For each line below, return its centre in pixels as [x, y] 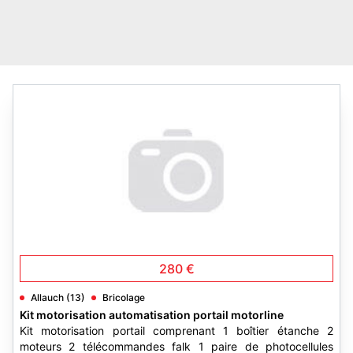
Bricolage [124, 297]
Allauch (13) [58, 297]
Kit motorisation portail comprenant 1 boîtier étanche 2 [176, 331]
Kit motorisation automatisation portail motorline [152, 315]
